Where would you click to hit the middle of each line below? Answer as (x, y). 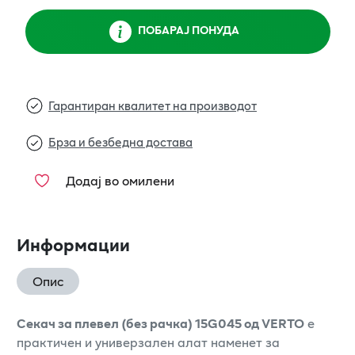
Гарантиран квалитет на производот (153, 105)
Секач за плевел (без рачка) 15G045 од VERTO (160, 323)
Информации (73, 244)
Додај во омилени (120, 180)
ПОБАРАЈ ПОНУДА (189, 30)
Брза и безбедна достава (120, 142)
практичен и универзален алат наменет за (148, 342)
